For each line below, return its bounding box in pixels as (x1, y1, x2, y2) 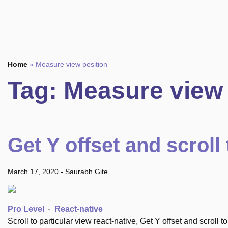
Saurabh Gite (65, 167, 108, 176)
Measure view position (36, 60, 107, 68)
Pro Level (8, 205, 44, 213)
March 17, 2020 (8, 167, 59, 176)
